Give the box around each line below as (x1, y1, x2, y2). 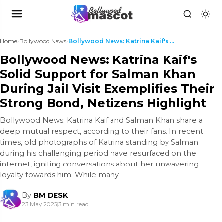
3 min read (58, 201, 89, 208)
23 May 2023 (22, 201, 57, 208)
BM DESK (33, 191, 68, 200)
